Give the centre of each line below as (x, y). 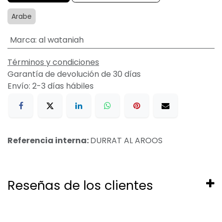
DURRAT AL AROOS (126, 141)
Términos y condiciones (53, 62)
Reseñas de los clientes (80, 186)
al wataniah (61, 40)
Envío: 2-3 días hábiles (51, 86)
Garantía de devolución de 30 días (74, 74)
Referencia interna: (49, 141)
